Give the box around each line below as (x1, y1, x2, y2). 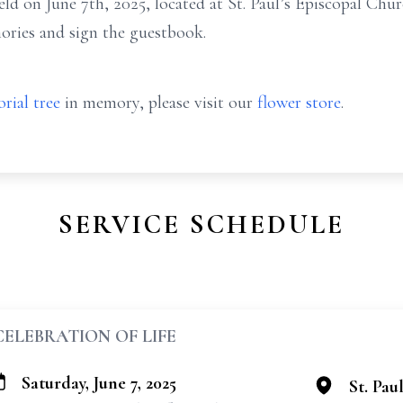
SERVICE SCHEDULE (58, 208, 345, 241)
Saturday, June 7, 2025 (22, 372, 176, 394)
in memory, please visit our (60, 92, 257, 113)
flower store (257, 92, 341, 113)
